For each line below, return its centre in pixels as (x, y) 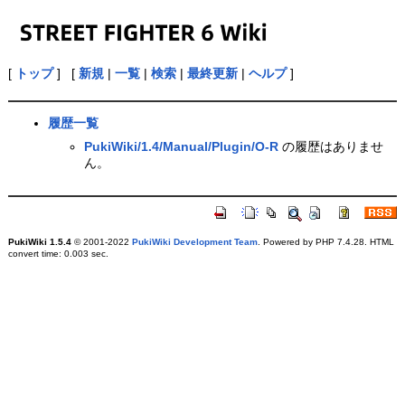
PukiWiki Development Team (194, 241)
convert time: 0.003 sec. (58, 253)
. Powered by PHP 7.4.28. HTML (325, 241)
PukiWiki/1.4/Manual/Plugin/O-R (181, 146)
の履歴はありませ (330, 146)
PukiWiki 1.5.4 (39, 241)
